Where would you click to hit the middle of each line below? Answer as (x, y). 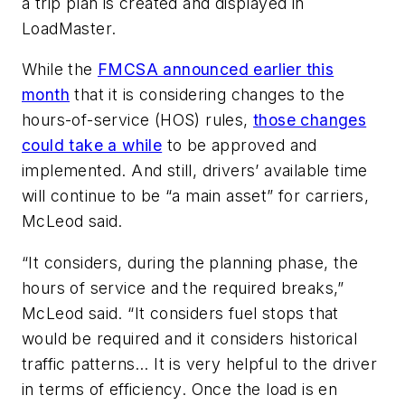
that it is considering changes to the (207, 95)
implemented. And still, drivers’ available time (195, 171)
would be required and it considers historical (189, 338)
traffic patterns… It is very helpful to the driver (199, 363)
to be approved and (240, 146)
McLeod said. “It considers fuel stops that (180, 313)
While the (60, 70)
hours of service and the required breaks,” (183, 287)
